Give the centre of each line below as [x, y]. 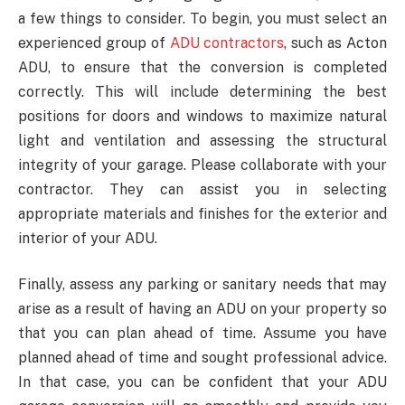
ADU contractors [227, 42]
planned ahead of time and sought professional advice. [202, 358]
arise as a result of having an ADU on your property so [202, 309]
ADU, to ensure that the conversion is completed [202, 67]
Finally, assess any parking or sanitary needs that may [202, 285]
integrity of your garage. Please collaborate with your [202, 165]
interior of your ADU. [88, 238]
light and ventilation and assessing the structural [202, 140]
